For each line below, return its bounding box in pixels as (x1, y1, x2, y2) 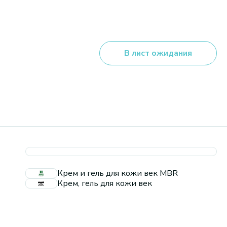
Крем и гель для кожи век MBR (57, 168, 178, 179)
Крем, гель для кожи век (57, 178, 152, 189)
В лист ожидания (124, 48, 192, 59)
